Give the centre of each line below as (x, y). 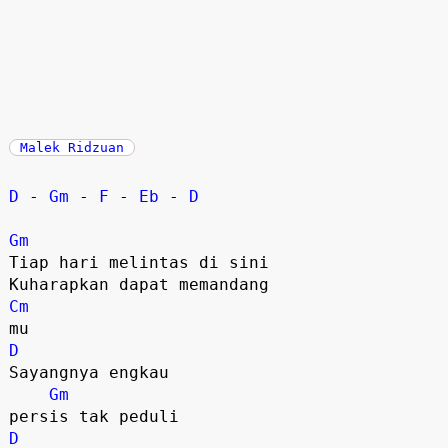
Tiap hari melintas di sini (138, 262)
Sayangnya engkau (93, 372)
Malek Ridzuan (71, 147)
